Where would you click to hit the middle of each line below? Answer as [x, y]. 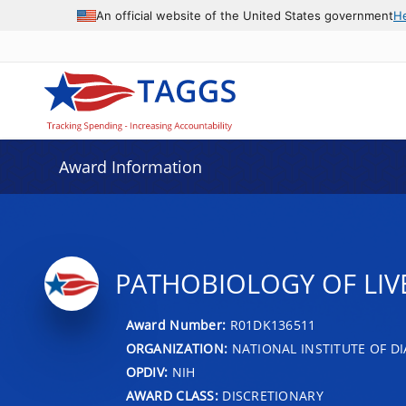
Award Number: [178, 324]
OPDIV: [147, 372]
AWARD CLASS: [172, 395]
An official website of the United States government [245, 15]
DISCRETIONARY [271, 395]
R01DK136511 [273, 324]
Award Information [130, 167]
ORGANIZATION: [177, 348]
